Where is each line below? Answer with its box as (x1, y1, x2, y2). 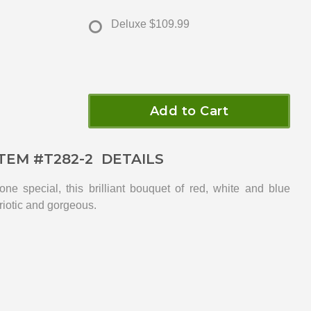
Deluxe (111, 18, 146, 31)
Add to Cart (149, 103, 229, 119)
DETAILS (92, 151, 164, 168)
